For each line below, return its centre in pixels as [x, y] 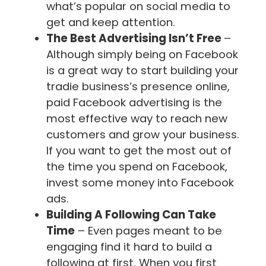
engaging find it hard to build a [129, 246]
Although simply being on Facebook [142, 54]
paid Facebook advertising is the [134, 102]
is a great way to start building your [142, 70]
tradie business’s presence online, [138, 86]
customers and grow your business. [143, 134]
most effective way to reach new [137, 118]
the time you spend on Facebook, [137, 166]
